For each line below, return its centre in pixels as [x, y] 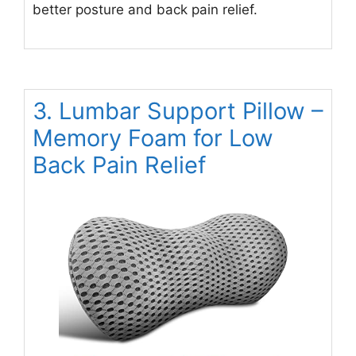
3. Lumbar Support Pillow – [178, 110]
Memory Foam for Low [153, 137]
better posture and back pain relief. [145, 10]
